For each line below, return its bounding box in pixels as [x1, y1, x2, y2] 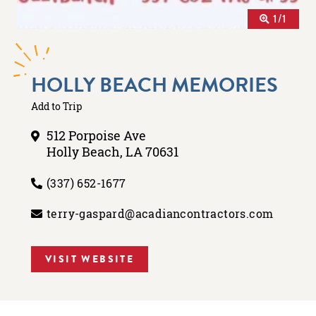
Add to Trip [31, 99, 82, 113]
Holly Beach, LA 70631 [47, 143, 178, 160]
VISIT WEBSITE [45, 251, 135, 266]
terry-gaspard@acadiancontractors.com [47, 205, 274, 221]
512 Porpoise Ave [47, 127, 146, 144]
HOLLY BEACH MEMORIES [31, 69, 278, 100]
